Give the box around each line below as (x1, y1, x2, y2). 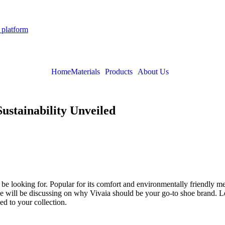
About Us (138, 67, 169, 76)
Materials (71, 67, 100, 76)
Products (105, 67, 133, 76)
